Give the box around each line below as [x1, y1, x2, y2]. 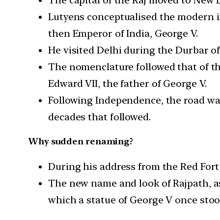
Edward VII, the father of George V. [48, 77, 207, 89]
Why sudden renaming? [28, 136, 133, 147]
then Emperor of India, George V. [48, 27, 198, 39]
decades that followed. [48, 110, 151, 123]
